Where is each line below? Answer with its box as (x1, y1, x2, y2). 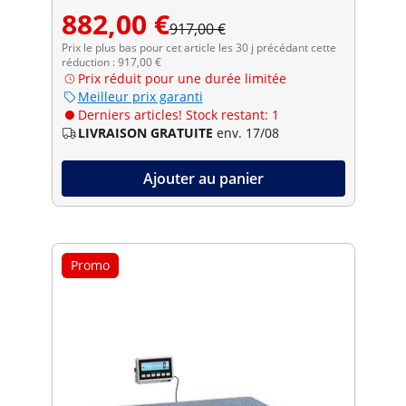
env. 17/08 (216, 123, 279, 141)
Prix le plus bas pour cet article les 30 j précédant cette (61, 39, 336, 55)
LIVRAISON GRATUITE (77, 123, 213, 141)
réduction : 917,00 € (61, 53, 161, 70)
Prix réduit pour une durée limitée (77, 69, 286, 87)
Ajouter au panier (142, 168, 264, 188)
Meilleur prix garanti (77, 87, 203, 105)
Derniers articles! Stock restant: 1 (77, 105, 279, 123)
